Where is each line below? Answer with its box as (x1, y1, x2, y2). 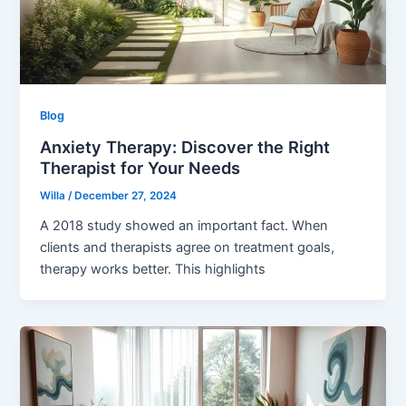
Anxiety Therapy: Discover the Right (40, 137, 331, 158)
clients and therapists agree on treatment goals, (40, 238, 335, 256)
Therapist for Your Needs (40, 158, 241, 179)
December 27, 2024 (74, 188, 178, 202)
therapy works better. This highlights (40, 260, 266, 277)
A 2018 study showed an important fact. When (40, 217, 329, 234)
